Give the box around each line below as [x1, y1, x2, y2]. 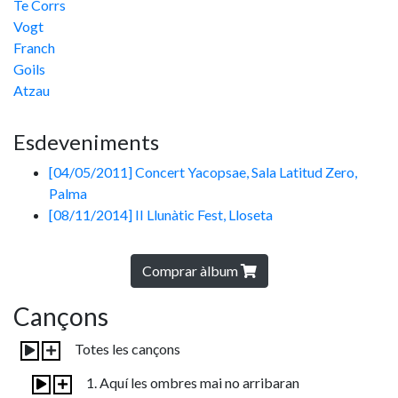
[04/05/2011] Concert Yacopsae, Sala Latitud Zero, [49, 163, 357, 180]
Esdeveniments [13, 129, 159, 155]
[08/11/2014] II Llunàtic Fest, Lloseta [49, 206, 273, 223]
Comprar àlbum [141, 262, 241, 279]
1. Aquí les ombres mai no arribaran [85, 374, 299, 391]
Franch [13, 39, 55, 56]
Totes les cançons [71, 340, 180, 357]
